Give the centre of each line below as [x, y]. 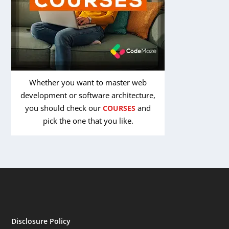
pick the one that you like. [88, 120]
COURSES [119, 108]
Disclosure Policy [41, 221]
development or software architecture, [88, 95]
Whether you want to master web [88, 82]
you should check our [64, 108]
